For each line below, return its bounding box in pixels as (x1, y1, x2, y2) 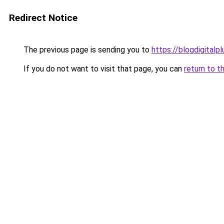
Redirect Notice (9, 12, 77, 23)
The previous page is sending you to (21, 45, 151, 54)
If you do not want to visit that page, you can (21, 64, 184, 73)
